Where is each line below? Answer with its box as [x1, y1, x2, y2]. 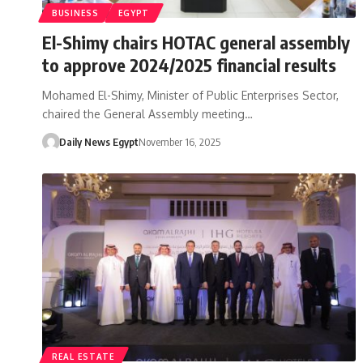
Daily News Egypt [58, 135, 139, 148]
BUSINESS [52, 7, 99, 18]
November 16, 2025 [138, 135, 220, 148]
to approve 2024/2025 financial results [42, 53, 336, 76]
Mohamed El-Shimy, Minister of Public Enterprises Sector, [42, 88, 339, 102]
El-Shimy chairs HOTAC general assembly [42, 30, 350, 53]
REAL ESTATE [52, 351, 115, 361]
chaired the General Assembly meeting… [42, 106, 253, 121]
